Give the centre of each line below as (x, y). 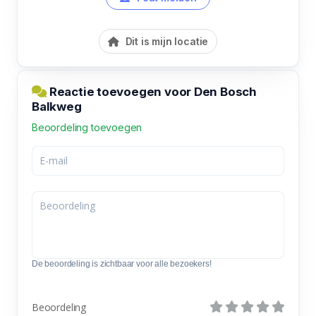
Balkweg (57, 106)
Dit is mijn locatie (165, 41)
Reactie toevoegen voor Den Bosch (152, 91)
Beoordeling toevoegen (87, 127)
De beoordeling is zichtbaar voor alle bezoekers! (122, 263)
